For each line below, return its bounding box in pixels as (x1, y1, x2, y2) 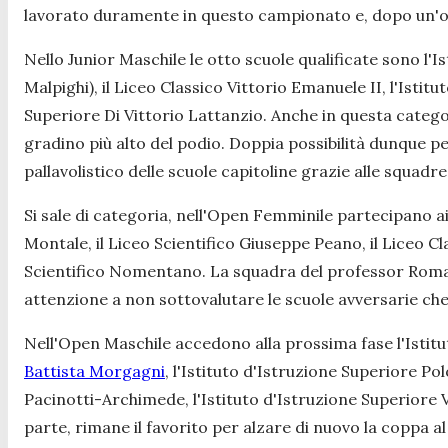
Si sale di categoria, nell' (24, 204, 207, 225)
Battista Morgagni (24, 360, 165, 381)
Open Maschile (58, 332, 175, 353)
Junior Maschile (68, 48, 186, 69)
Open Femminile (207, 204, 333, 225)
